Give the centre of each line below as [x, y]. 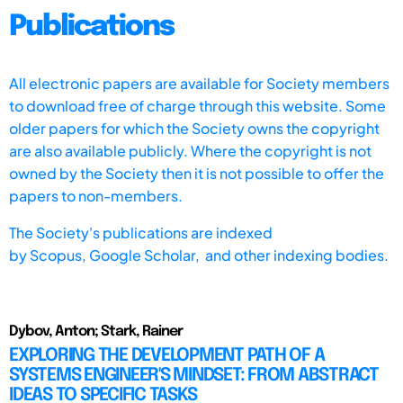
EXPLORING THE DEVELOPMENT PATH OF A [167, 355]
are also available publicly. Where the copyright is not [190, 150]
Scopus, [59, 255]
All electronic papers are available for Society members [199, 83]
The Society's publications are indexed [141, 232]
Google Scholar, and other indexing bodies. [239, 255]
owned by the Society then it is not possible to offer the [197, 173]
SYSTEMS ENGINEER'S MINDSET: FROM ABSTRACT [194, 375]
